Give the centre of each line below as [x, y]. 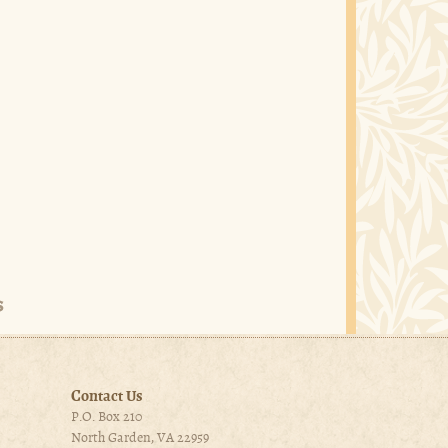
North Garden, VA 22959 [140, 438]
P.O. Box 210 [106, 417]
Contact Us [107, 396]
